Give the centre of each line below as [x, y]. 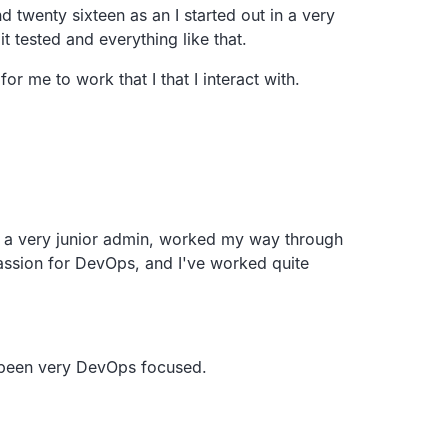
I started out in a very [255, 14]
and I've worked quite [227, 262]
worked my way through [251, 238]
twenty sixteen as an [93, 14]
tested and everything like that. [131, 38]
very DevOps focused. [122, 366]
